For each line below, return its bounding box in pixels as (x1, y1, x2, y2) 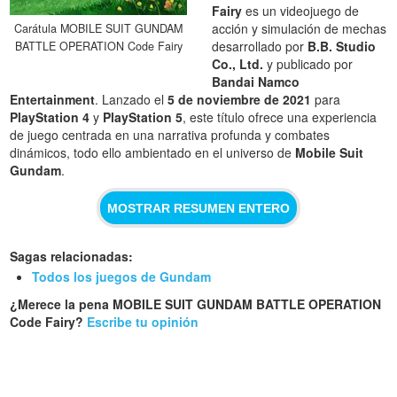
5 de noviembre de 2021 (167, 90, 312, 109)
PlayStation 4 (10, 108, 90, 127)
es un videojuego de (242, 2, 360, 20)
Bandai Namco (212, 73, 300, 91)
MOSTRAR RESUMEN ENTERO (107, 200, 290, 215)
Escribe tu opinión (87, 312, 199, 331)
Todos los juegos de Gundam (32, 267, 212, 285)
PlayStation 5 (103, 108, 183, 127)
